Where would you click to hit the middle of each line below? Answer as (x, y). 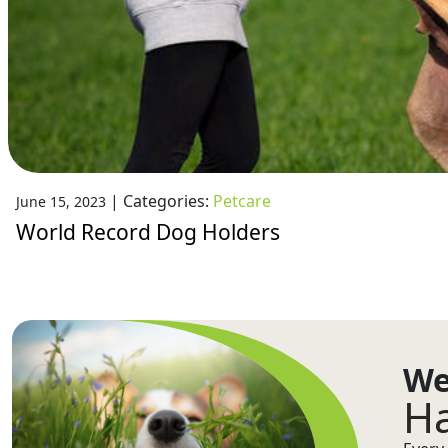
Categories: (168, 201)
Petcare (242, 201)
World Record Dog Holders (148, 232)
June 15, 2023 (61, 201)
